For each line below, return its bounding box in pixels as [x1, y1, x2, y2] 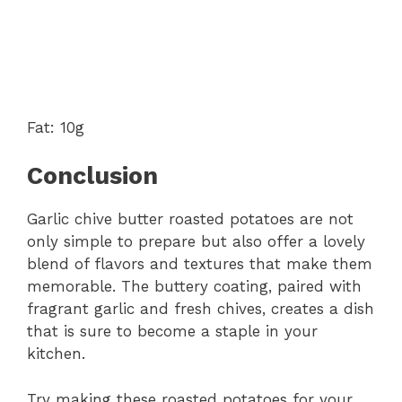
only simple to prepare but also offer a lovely [27, 232, 365, 251]
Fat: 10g [27, 118, 84, 136]
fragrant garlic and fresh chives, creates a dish [27, 300, 374, 319]
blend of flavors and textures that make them [27, 255, 372, 274]
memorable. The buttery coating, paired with [27, 277, 362, 296]
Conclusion [27, 162, 158, 191]
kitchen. [27, 345, 85, 363]
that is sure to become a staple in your [27, 322, 318, 341]
